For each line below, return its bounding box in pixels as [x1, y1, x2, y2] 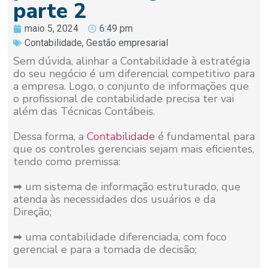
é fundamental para [154, 129, 255, 144]
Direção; [13, 205, 51, 220]
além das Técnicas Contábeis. [13, 104, 155, 119]
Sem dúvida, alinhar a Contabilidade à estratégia [13, 54, 250, 69]
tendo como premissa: [13, 154, 120, 169]
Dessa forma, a [13, 129, 87, 144]
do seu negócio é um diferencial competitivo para [13, 66, 255, 81]
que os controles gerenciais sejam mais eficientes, [13, 142, 254, 157]
